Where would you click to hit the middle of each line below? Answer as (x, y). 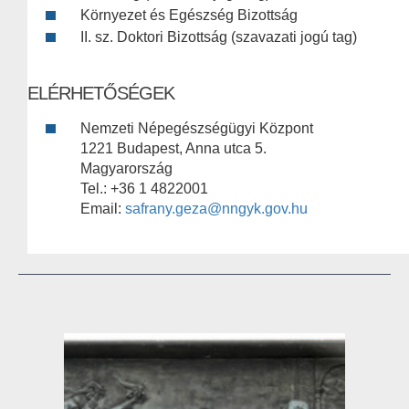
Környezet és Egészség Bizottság (189, 16)
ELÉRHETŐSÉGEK (101, 94)
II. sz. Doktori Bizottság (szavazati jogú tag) (219, 37)
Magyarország (126, 169)
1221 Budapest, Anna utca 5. (173, 149)
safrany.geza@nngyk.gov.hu (216, 209)
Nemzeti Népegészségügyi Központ (197, 129)
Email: (103, 209)
